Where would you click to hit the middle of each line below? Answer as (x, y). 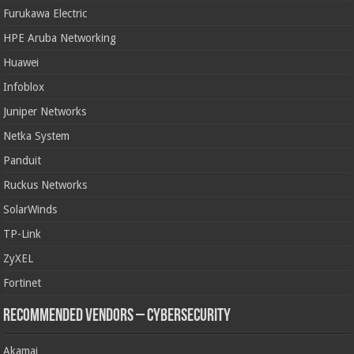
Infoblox (24, 87)
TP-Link (23, 233)
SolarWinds (30, 209)
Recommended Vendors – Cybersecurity (117, 316)
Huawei (21, 62)
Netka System (37, 136)
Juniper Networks (45, 111)
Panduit (23, 160)
